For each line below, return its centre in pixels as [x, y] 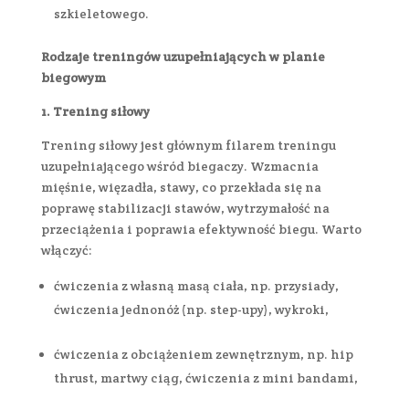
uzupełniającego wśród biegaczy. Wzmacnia [179, 166]
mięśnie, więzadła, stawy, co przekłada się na [181, 187]
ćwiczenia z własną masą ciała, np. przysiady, [196, 285]
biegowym [73, 77]
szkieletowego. [102, 13]
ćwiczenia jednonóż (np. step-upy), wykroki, [191, 309]
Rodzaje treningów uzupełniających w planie [183, 56]
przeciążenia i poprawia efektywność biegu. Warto [201, 229]
